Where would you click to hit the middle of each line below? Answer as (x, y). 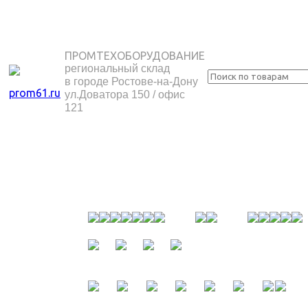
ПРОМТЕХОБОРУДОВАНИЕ (135, 56)
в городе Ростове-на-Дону (131, 81)
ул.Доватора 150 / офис (125, 95)
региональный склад (117, 68)
